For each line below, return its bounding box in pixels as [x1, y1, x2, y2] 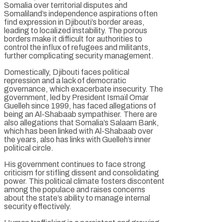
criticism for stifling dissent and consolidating [4, 168, 159, 177]
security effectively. [4, 202, 71, 211]
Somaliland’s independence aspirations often [4, 9, 158, 18]
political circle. [4, 143, 54, 152]
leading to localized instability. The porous [4, 26, 147, 35]
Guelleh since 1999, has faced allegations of [4, 101, 156, 110]
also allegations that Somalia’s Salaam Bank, [4, 118, 159, 127]
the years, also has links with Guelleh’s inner [4, 135, 151, 144]
